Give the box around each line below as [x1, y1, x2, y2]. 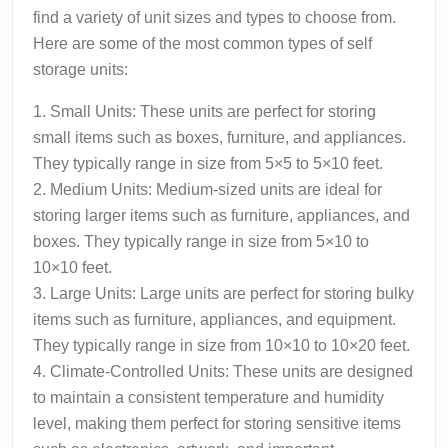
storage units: [33, 60, 128, 78]
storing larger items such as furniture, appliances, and [33, 206, 410, 224]
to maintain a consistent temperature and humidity [33, 388, 384, 406]
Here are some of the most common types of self [33, 34, 372, 52]
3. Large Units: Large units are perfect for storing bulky [33, 284, 414, 302]
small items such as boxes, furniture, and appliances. [33, 128, 406, 146]
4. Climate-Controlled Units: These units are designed [33, 362, 413, 380]
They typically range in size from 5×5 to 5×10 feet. [33, 154, 383, 172]
